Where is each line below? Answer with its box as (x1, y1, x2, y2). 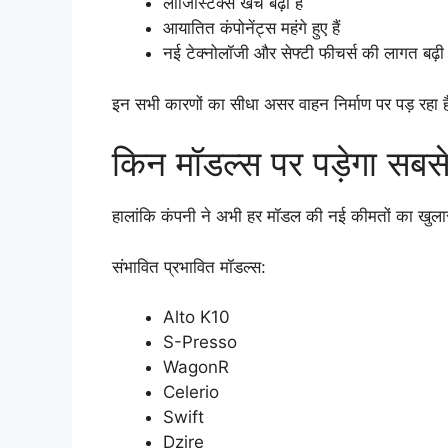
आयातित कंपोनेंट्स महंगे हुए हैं (163, 18, 340, 39)
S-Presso (163, 332, 237, 353)
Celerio (163, 382, 219, 403)
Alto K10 (163, 307, 230, 328)
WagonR (163, 357, 229, 378)
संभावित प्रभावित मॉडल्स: (112, 256, 266, 277)
